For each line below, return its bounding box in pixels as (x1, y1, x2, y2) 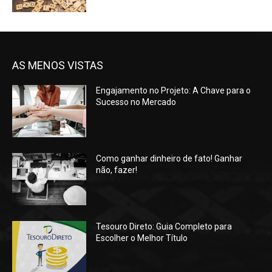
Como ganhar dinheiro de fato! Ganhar (96, 153, 243, 163)
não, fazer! (96, 165, 138, 175)
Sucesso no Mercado (96, 97, 177, 107)
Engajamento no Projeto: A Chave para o (96, 86, 251, 96)
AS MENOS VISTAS (12, 59, 103, 72)
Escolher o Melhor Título (96, 233, 188, 243)
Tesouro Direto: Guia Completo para (96, 221, 233, 231)
